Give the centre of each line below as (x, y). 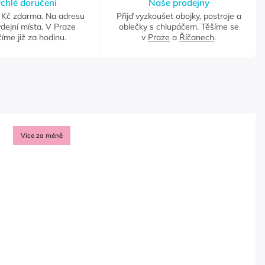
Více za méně (42, 135)
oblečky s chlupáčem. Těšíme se (179, 26)
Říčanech (197, 37)
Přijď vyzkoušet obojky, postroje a (179, 16)
